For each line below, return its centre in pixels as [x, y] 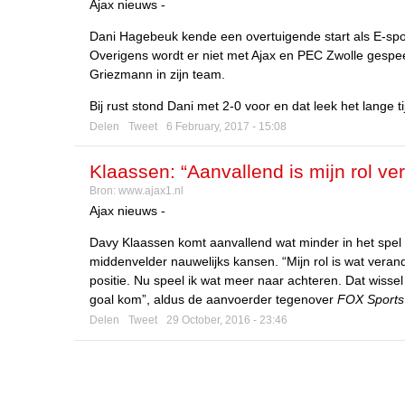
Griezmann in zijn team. [157, 74]
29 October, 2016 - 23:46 [227, 320]
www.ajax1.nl [151, 191]
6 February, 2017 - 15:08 [226, 126]
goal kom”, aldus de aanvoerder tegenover [213, 300]
